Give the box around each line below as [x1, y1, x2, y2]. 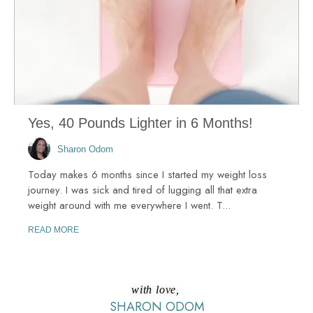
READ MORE [28, 225, 79, 235]
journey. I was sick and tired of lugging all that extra [28, 182, 257, 198]
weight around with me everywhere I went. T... [28, 198, 231, 214]
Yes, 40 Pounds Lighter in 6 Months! [28, 115, 253, 131]
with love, [131, 284, 183, 296]
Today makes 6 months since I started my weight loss [28, 167, 267, 183]
